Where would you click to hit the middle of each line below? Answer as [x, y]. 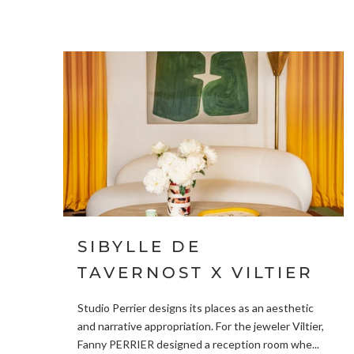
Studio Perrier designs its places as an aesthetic [196, 308]
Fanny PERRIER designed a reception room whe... [198, 345]
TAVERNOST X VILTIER [196, 272]
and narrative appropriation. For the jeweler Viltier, [201, 326]
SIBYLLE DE [139, 246]
